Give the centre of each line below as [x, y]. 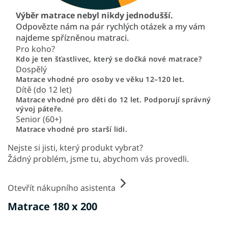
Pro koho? [35, 49]
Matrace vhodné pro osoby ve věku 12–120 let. [100, 79]
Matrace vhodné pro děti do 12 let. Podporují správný [113, 100]
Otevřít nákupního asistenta [62, 188]
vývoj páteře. [40, 109]
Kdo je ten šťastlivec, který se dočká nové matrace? [109, 59]
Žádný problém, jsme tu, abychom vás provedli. [98, 159]
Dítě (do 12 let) [44, 90]
